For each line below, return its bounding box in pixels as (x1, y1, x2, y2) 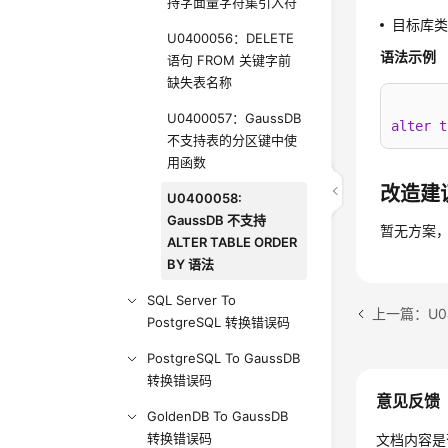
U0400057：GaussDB (167, 110, 302, 126)
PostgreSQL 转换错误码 (147, 314, 291, 330)
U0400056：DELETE (167, 30, 295, 46)
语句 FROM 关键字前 (167, 52, 292, 68)
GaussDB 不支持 (167, 212, 267, 228)
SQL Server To (147, 292, 237, 308)
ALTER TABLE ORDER (167, 234, 298, 250)
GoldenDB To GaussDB (147, 408, 289, 424)
